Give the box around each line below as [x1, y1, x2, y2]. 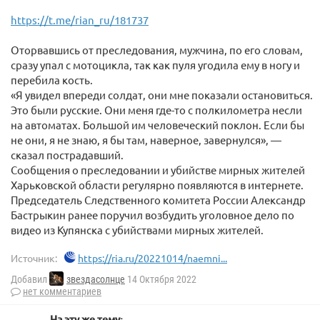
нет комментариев [23, 286, 101, 298]
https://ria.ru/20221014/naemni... [78, 251, 227, 264]
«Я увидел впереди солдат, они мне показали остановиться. [11, 87, 313, 101]
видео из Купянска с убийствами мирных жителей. [11, 222, 264, 236]
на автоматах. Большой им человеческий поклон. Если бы [11, 117, 304, 131]
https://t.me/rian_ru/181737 [11, 12, 149, 26]
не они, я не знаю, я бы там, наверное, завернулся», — [11, 132, 281, 146]
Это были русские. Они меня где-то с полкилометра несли [11, 102, 302, 116]
